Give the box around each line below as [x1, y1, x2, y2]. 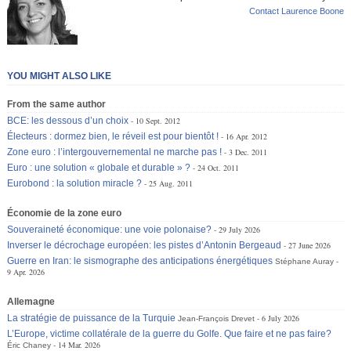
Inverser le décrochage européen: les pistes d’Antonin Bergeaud [7, 239, 282, 251]
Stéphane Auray [275, 256, 335, 266]
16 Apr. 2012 [226, 130, 268, 142]
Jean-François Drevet [178, 313, 255, 323]
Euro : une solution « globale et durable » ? [7, 161, 191, 173]
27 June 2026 [288, 239, 331, 251]
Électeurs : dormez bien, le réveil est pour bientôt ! [7, 130, 219, 142]
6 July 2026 [262, 312, 300, 324]
